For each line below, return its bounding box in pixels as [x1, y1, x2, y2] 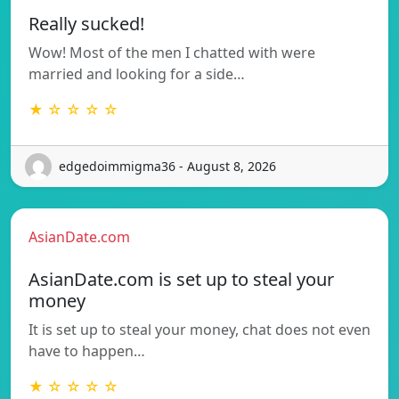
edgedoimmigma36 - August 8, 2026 [59, 158, 276, 175]
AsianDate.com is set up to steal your [28, 266, 334, 291]
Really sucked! [28, 11, 144, 36]
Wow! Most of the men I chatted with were [28, 42, 315, 62]
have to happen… [28, 340, 145, 361]
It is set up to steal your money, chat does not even [28, 319, 370, 339]
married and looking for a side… [28, 63, 245, 84]
